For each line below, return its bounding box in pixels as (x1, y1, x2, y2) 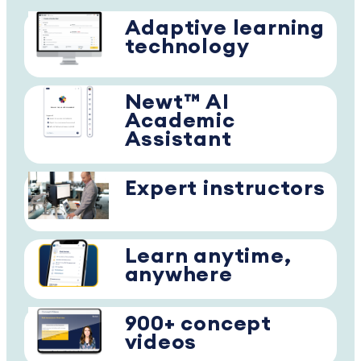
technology (124, 35, 250, 57)
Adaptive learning (124, 17, 325, 39)
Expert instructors (124, 177, 326, 199)
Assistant (124, 128, 232, 150)
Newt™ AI (124, 91, 230, 113)
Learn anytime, (124, 245, 292, 267)
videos (124, 331, 197, 353)
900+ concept (124, 313, 272, 334)
